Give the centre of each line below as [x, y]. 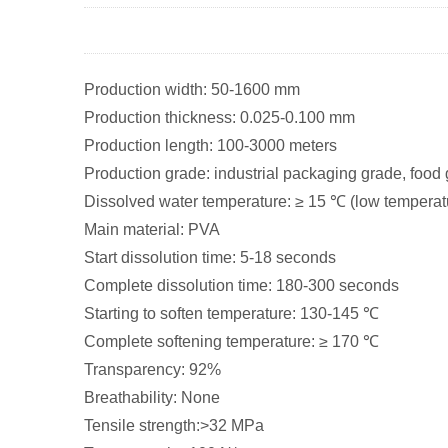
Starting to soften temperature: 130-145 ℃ [231, 313]
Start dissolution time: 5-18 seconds [210, 257]
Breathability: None [152, 397]
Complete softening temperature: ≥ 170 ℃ [231, 341]
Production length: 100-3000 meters [210, 145]
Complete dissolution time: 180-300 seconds [241, 285]
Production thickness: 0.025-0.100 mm [219, 117]
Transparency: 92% [152, 369]
